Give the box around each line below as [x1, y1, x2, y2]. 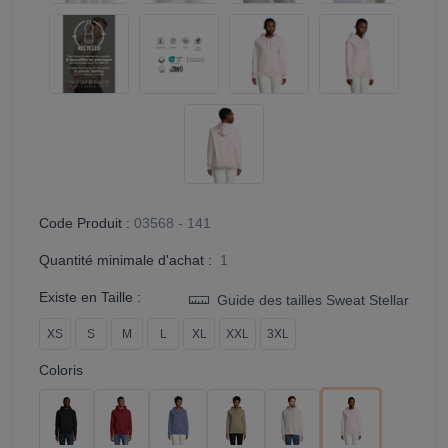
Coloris [39, 362, 83, 379]
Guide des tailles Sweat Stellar [213, 292, 409, 309]
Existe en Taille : [39, 289, 141, 306]
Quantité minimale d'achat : [39, 252, 216, 269]
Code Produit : [39, 215, 130, 232]
